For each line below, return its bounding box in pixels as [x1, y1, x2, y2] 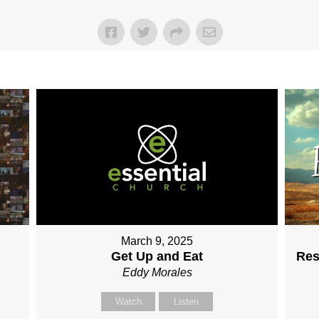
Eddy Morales [122, 266, 192, 279]
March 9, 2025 [121, 235, 194, 248]
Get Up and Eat [111, 249, 204, 264]
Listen [173, 296, 199, 308]
